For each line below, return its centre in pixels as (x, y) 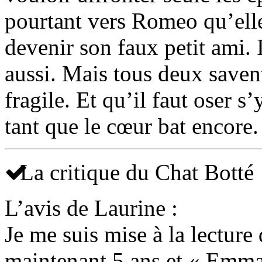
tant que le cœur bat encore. (132, 126)
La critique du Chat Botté (134, 173)
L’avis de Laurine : (91, 208)
